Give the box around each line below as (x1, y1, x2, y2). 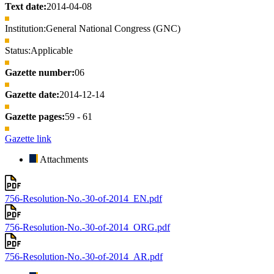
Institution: (5, 23, 46, 34)
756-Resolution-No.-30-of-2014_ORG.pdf (5, 222, 170, 233)
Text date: (5, 1, 46, 12)
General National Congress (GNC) (46, 23, 180, 34)
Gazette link (5, 133, 51, 144)
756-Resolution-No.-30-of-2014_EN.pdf (5, 193, 162, 204)
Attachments (40, 154, 88, 165)
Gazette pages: (5, 111, 65, 122)
